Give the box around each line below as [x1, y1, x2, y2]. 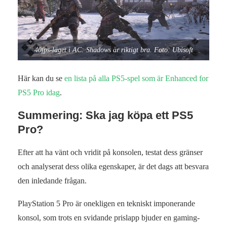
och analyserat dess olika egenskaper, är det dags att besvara [18, 162, 209, 171]
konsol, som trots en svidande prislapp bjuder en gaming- [18, 213, 200, 222]
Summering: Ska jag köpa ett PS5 [18, 109, 193, 122]
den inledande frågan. [18, 176, 87, 185]
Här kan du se [18, 74, 64, 83]
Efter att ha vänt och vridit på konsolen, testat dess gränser [18, 148, 203, 157]
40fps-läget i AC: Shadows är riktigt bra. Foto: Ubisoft [34, 46, 193, 54]
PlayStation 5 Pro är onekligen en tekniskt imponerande [18, 199, 195, 208]
